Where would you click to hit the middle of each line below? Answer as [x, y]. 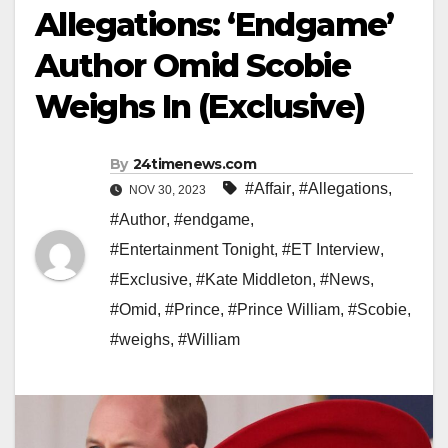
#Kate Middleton [254, 280]
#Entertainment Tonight [192, 250]
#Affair [268, 189]
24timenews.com [194, 164]
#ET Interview [331, 250]
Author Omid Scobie [193, 66]
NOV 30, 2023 [167, 190]
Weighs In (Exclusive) [200, 107]
